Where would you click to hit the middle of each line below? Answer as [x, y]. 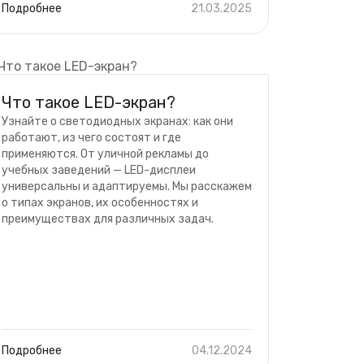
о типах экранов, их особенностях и [100, 203]
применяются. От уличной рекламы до [105, 154]
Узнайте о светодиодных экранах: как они [117, 121]
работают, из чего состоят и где [91, 138]
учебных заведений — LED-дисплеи [99, 170]
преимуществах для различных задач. [108, 219]
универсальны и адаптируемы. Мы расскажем [127, 186]
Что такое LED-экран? [89, 102]
